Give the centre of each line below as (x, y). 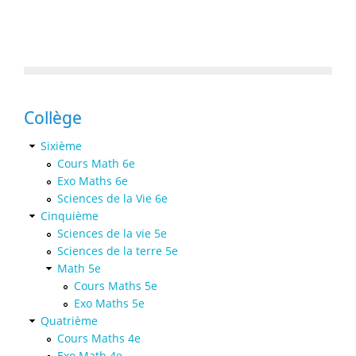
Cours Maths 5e (116, 285)
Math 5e (79, 268)
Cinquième (70, 215)
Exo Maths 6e (93, 180)
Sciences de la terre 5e (118, 250)
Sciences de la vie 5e (112, 233)
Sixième (61, 145)
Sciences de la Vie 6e (112, 198)
